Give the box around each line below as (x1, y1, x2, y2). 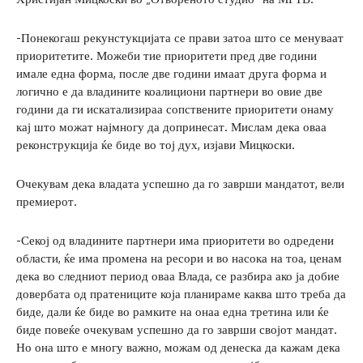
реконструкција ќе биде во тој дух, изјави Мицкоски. (16, 137, 295, 153)
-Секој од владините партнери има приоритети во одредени (16, 233, 334, 249)
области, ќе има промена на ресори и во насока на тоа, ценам (16, 250, 342, 267)
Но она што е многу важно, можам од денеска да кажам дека (16, 340, 340, 356)
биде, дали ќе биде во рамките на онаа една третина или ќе (16, 304, 329, 320)
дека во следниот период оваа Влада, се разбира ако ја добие (16, 268, 340, 284)
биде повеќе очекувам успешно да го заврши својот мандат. (16, 322, 337, 338)
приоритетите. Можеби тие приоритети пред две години (16, 48, 317, 64)
